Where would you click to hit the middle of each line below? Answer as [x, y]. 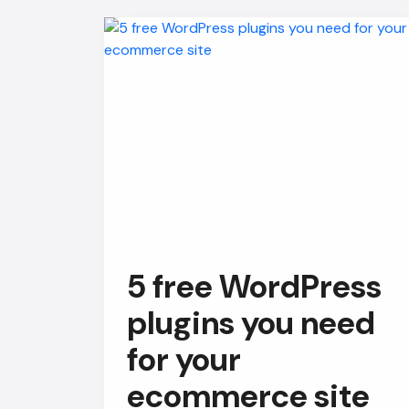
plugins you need [251, 323]
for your [184, 360]
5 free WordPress [254, 287]
